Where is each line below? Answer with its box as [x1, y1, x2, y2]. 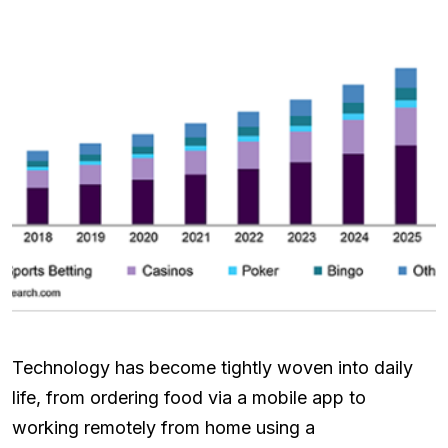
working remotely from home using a [12, 416, 315, 438]
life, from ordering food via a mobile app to [12, 386, 366, 408]
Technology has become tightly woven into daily [12, 356, 413, 378]
